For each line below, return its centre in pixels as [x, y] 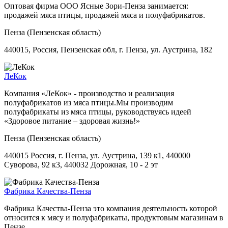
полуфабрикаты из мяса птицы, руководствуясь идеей [98, 111]
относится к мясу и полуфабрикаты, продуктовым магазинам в [114, 217]
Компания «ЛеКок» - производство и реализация [89, 93]
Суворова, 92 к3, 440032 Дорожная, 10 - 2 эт [81, 164]
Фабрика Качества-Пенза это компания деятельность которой [111, 208]
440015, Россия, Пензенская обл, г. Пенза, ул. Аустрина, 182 [108, 49]
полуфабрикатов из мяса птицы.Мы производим [89, 102]
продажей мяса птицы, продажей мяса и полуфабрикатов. [105, 15]
